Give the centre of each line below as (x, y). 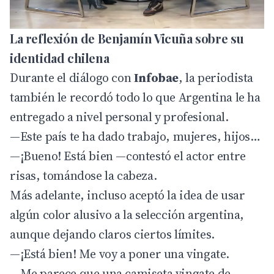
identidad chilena (60, 57)
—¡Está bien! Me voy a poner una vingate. (120, 254)
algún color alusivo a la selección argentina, (127, 214)
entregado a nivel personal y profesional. (119, 117)
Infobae (156, 77)
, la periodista (216, 77)
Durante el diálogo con (72, 77)
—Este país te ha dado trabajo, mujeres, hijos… (135, 136)
